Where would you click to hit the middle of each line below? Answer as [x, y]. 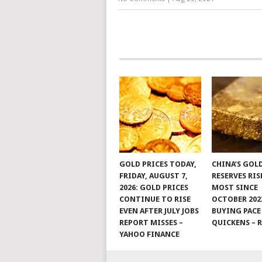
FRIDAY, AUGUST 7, [153, 176]
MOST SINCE [235, 187]
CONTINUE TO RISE [155, 199]
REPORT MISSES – [151, 223]
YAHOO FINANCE [149, 234]
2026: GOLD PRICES [154, 187]
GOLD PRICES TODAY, [158, 164]
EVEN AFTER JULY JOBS [159, 211]
